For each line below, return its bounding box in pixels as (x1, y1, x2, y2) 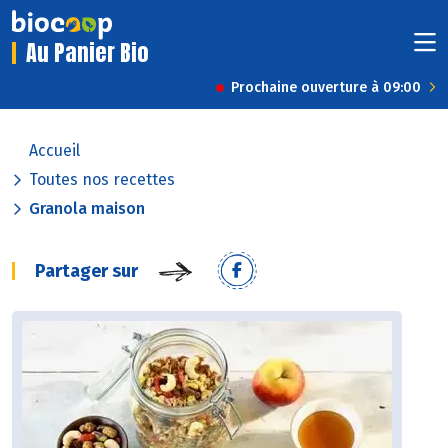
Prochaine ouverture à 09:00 (231, 79, 421, 97)
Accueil (29, 141, 80, 161)
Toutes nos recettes (29, 170, 175, 190)
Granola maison (29, 199, 145, 219)
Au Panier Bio (26, 36, 149, 70)
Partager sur (35, 260, 138, 283)
